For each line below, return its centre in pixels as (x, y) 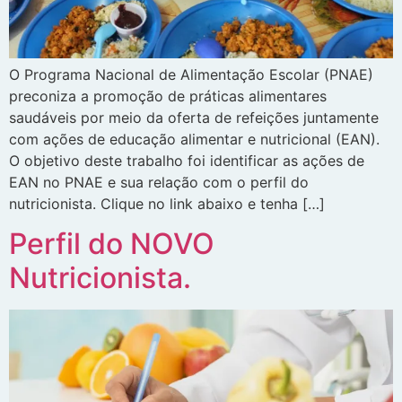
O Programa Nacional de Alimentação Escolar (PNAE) (191, 74)
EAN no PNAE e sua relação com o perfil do (159, 182)
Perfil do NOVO (112, 244)
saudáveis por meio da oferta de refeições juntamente (194, 117)
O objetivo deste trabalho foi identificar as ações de (187, 160)
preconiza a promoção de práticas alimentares (168, 96)
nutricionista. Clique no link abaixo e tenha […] (167, 203)
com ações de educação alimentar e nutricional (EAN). (194, 139)
